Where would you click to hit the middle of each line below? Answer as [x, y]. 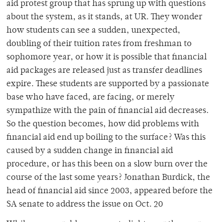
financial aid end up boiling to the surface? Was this [106, 138]
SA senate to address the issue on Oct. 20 [85, 205]
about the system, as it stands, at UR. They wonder [104, 18]
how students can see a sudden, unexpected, [93, 31]
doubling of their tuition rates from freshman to [99, 44]
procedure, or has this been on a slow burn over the [107, 165]
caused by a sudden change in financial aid [90, 151]
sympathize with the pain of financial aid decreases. [108, 111]
